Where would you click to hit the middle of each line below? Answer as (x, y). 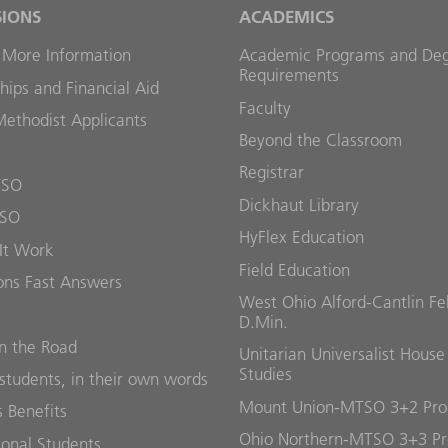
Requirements (289, 75)
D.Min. (263, 321)
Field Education (294, 269)
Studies (265, 374)
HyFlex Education (301, 237)
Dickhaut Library (299, 204)
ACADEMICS (286, 16)
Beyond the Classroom (320, 140)
